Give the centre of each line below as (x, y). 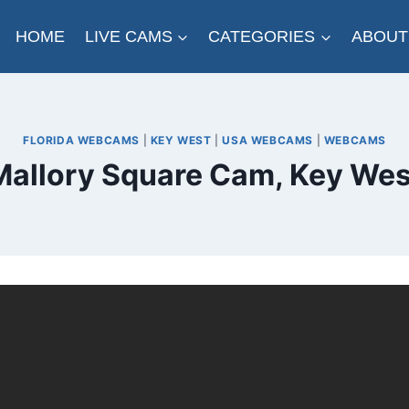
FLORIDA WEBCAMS (82, 140)
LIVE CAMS (128, 36)
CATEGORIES (262, 36)
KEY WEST (181, 140)
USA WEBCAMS (267, 140)
